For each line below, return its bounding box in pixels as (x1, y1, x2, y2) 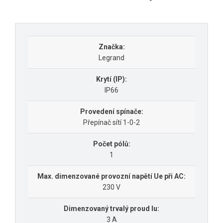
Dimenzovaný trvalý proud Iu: (64, 205, 159, 213)
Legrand (99, 54, 124, 62)
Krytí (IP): (96, 75, 127, 84)
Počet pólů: (93, 140, 130, 148)
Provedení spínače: (80, 108, 143, 116)
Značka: (98, 43, 125, 51)
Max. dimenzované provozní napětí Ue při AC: (37, 172, 186, 181)
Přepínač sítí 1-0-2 (83, 118, 140, 127)
